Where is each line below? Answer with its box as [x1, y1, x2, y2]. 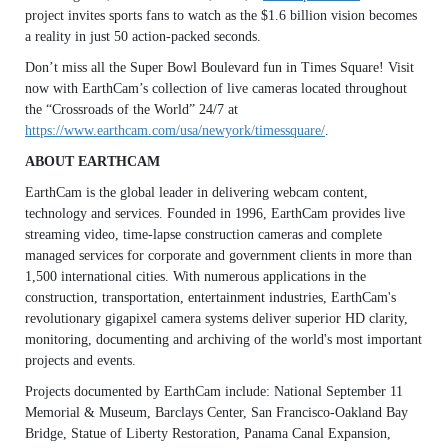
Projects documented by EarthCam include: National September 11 [25, 384, 403, 399]
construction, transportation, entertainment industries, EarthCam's [25, 290, 396, 305]
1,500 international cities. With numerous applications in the [25, 269, 366, 284]
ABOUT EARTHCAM [25, 154, 160, 169]
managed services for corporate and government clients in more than [25, 248, 412, 263]
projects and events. [25, 353, 136, 368]
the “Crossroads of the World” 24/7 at [25, 102, 238, 117]
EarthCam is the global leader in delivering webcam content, [25, 185, 368, 200]
